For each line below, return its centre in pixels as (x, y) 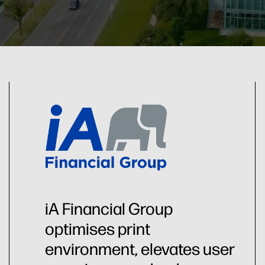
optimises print (98, 229)
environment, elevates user (140, 249)
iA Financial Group (109, 209)
